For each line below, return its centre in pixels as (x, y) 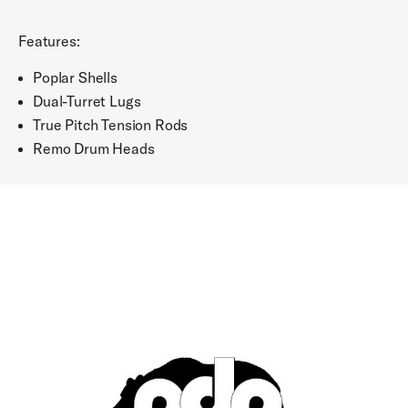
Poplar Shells (75, 78)
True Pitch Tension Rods (111, 125)
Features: (49, 41)
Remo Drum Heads (94, 149)
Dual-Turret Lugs (87, 102)
